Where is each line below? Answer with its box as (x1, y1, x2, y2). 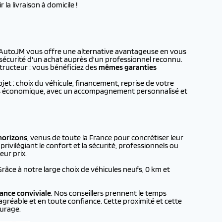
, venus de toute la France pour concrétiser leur (27, 133, 183, 142)
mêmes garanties (99, 62, 157, 72)
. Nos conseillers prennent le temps (51, 188, 166, 198)
